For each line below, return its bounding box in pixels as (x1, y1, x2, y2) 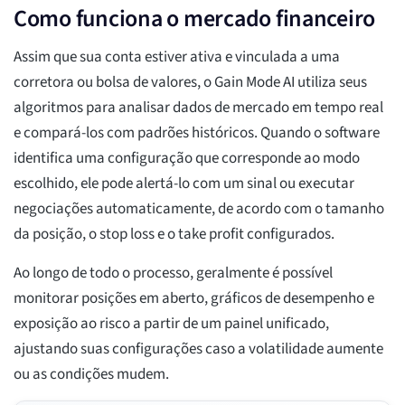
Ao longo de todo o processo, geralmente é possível (14, 262, 333, 285)
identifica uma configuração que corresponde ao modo (14, 147, 360, 170)
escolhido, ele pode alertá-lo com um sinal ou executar (14, 173, 354, 195)
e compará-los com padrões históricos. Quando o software (14, 122, 380, 145)
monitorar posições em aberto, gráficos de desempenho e (14, 287, 374, 310)
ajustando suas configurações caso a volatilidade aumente (14, 338, 383, 361)
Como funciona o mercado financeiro (14, 2, 376, 36)
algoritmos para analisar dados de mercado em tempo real (14, 97, 383, 119)
